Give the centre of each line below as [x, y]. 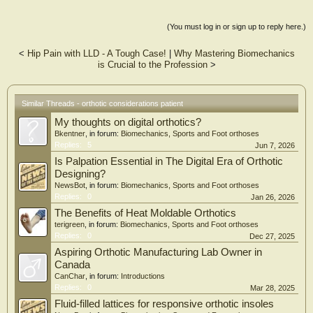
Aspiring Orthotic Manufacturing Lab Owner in [158, 252]
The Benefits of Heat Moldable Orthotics [145, 213]
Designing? [80, 174]
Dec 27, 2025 [272, 236]
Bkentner [70, 133]
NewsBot [70, 185]
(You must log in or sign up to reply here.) [236, 26]
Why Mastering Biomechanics [234, 53]
